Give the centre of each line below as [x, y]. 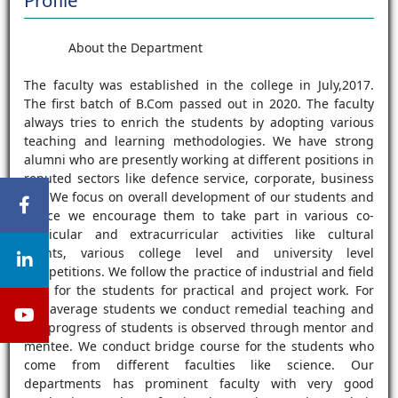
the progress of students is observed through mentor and [199, 327]
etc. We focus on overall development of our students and [199, 196]
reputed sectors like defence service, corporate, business [199, 178]
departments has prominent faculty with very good [199, 383]
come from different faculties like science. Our [199, 364]
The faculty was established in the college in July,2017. [199, 84]
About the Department [136, 47]
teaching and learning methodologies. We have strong [199, 140]
